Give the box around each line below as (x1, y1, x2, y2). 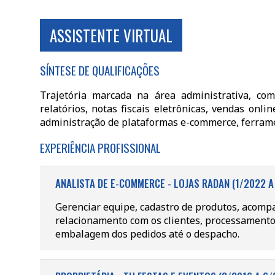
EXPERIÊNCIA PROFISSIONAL (39, 139, 161, 156)
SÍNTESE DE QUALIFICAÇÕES (39, 61, 160, 79)
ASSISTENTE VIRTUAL (49, 24, 172, 47)
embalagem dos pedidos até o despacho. (55, 227, 239, 241)
